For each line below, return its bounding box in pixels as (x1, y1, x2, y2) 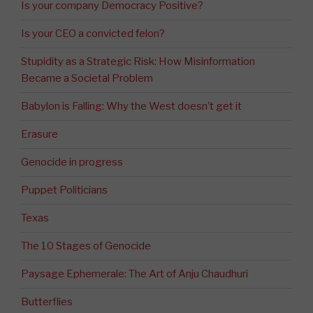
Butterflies (21, 296, 73, 309)
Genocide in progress (21, 156, 123, 169)
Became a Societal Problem (21, 72, 153, 85)
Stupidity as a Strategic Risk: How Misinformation (21, 55, 255, 68)
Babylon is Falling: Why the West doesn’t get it (21, 100, 242, 113)
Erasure (21, 128, 58, 141)
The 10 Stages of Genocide (21, 240, 151, 253)
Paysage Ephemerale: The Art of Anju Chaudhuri (21, 268, 248, 281)
